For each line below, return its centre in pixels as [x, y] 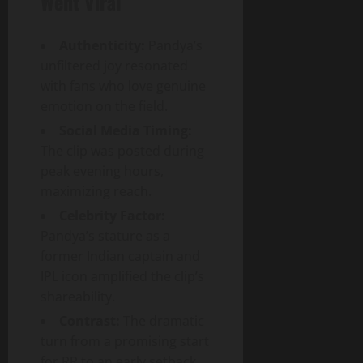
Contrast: [90, 320]
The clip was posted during [122, 150]
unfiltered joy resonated [114, 65]
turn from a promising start [125, 341]
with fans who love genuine [123, 85]
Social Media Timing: [126, 130]
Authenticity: [102, 45]
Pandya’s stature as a [105, 235]
